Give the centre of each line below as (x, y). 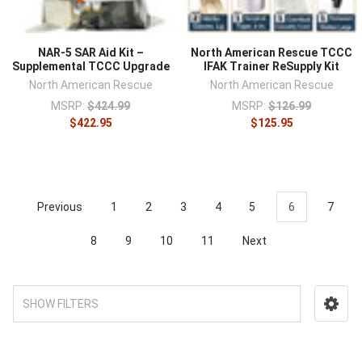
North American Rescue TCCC (271, 52)
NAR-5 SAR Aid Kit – (90, 52)
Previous (58, 207)
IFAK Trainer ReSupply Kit (271, 66)
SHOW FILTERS (60, 304)
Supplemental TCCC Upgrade (90, 66)
